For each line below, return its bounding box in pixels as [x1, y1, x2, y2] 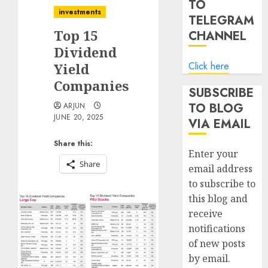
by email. [188, 252, 231, 265]
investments [59, 7, 101, 17]
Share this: [54, 138, 93, 149]
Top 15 [54, 26, 98, 44]
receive [188, 207, 223, 220]
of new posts [188, 237, 246, 250]
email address [188, 162, 253, 175]
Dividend [54, 43, 117, 61]
